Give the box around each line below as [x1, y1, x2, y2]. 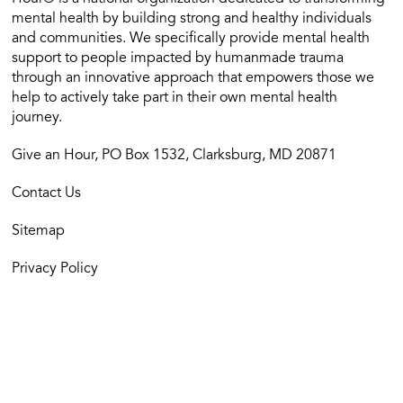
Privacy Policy [12, 262, 99, 277]
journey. [12, 111, 63, 126]
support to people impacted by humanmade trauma [12, 51, 345, 67]
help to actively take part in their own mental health [12, 91, 338, 106]
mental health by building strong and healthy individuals [12, 12, 372, 27]
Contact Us [12, 186, 82, 201]
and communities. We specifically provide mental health [12, 31, 371, 47]
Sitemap [12, 224, 66, 239]
